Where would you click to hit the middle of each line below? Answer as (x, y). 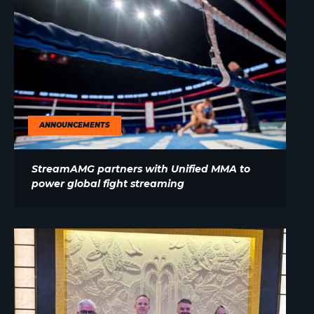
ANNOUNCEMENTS (75, 125)
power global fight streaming (108, 183)
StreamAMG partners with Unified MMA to (141, 169)
